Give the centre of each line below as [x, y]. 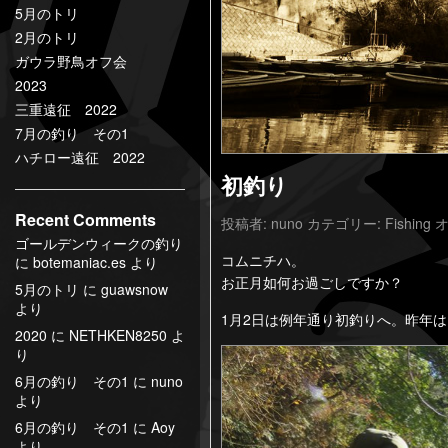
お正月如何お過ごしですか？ [312, 282]
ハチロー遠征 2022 [80, 157]
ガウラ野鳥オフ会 [71, 61]
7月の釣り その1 [72, 133]
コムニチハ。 [263, 260]
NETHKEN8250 [118, 335]
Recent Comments [85, 219]
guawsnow [134, 289]
